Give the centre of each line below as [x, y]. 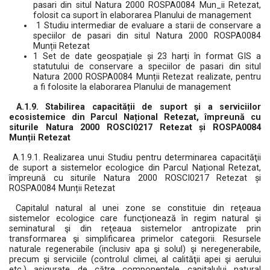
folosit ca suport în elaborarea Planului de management [142, 15]
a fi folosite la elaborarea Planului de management [132, 87]
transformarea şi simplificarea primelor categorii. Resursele [135, 239]
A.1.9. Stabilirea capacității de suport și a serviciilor [138, 107]
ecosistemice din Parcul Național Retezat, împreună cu [135, 117]
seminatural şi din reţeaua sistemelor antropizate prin [135, 229]
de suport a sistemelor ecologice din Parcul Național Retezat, [135, 168]
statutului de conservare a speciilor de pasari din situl [147, 67]
